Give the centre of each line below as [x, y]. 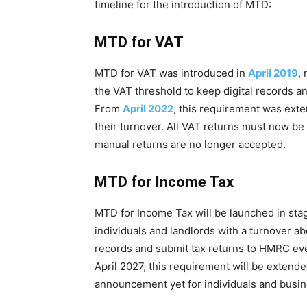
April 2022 [148, 109]
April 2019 [273, 73]
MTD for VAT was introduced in [171, 73]
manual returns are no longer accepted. [190, 144]
